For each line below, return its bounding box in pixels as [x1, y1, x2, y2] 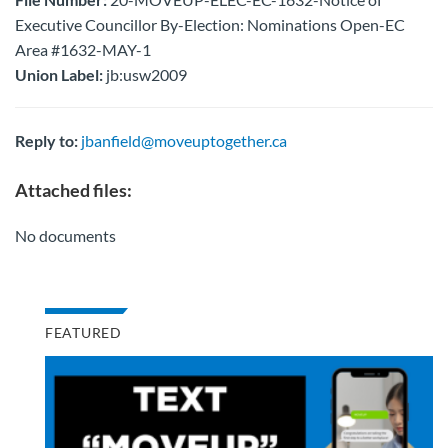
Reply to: [15, 131, 78, 150]
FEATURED [45, 324, 122, 341]
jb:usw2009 [103, 65, 187, 84]
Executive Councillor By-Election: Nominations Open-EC [15, 15, 405, 34]
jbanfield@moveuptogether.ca [81, 131, 287, 150]
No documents [15, 226, 116, 245]
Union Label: [15, 65, 103, 84]
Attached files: [15, 179, 132, 201]
